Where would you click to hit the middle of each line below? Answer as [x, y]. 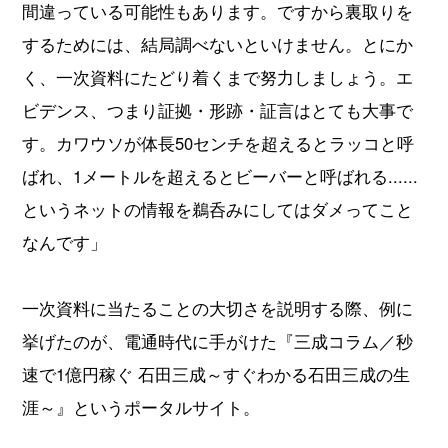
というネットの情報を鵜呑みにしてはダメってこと [218, 208]
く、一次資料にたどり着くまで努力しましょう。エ [218, 76]
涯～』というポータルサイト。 [141, 407]
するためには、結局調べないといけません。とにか [218, 43]
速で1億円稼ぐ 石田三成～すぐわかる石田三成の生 [216, 374]
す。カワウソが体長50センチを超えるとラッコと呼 [218, 142]
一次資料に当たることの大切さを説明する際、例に [218, 308]
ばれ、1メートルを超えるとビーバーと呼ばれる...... [220, 175]
